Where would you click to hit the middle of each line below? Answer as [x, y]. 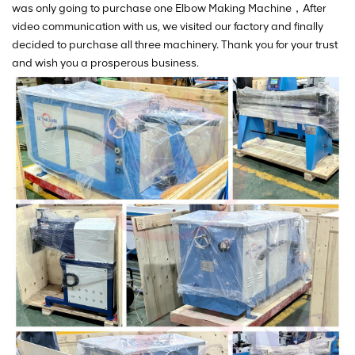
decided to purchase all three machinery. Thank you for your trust [175, 45]
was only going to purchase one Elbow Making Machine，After [169, 8]
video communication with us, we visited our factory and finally [168, 27]
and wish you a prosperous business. [105, 63]
